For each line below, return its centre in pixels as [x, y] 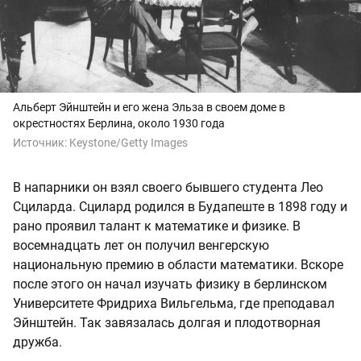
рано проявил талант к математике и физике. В [157, 226]
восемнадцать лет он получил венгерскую [141, 245]
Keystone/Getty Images [129, 142]
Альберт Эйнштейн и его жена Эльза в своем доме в [149, 107]
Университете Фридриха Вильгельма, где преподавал [174, 303]
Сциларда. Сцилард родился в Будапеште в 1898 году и [180, 206]
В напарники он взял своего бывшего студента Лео [168, 187]
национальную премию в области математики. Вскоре [178, 264]
